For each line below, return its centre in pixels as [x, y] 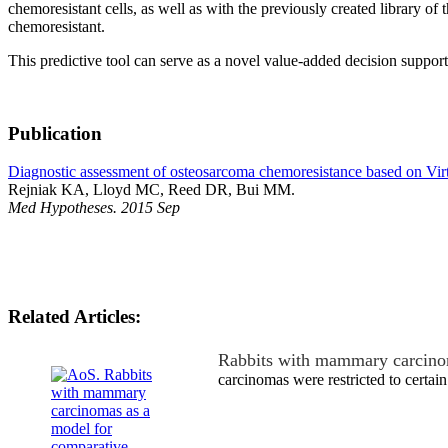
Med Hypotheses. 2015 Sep [94, 208]
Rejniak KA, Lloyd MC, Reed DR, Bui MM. [151, 190]
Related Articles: [74, 316]
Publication [55, 133]
